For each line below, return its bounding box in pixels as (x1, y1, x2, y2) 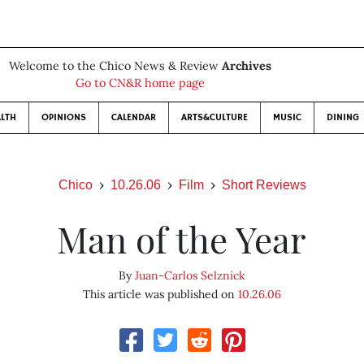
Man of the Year (57, 214, 307, 262)
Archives (221, 58, 271, 73)
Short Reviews (221, 178, 306, 192)
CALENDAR (110, 111, 156, 123)
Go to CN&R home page (75, 76, 205, 90)
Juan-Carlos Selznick (134, 268, 245, 283)
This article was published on (82, 287, 238, 301)
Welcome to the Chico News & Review (8, 58, 222, 73)
